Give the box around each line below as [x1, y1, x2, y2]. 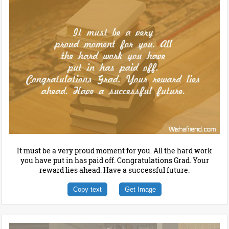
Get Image [125, 186, 156, 194]
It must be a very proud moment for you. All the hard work [17, 146, 212, 156]
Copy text [73, 186, 102, 194]
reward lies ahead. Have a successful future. [39, 165, 190, 175]
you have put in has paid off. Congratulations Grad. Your [20, 155, 209, 166]
